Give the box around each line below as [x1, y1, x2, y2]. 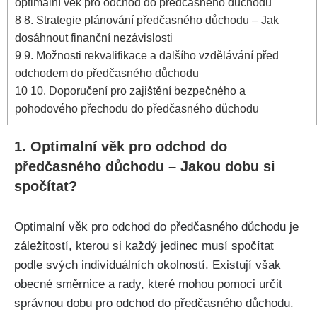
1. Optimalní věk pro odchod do [14, 139, 227, 155]
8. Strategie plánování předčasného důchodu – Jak [21, 13, 279, 27]
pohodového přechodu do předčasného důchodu [15, 102, 259, 115]
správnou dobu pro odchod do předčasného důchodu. [14, 296, 294, 311]
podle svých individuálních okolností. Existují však [14, 258, 281, 272]
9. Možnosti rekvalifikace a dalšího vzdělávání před [21, 49, 279, 62]
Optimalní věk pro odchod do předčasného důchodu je [14, 220, 299, 234]
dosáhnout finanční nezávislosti [15, 31, 173, 45]
